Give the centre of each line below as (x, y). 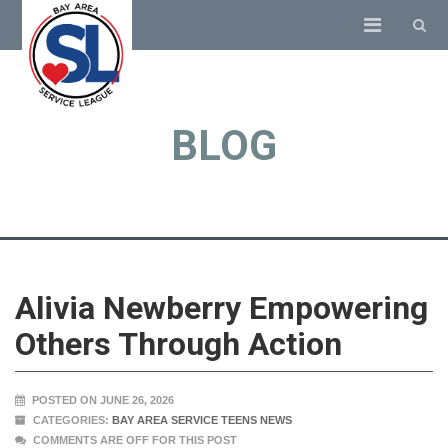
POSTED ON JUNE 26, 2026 (101, 400)
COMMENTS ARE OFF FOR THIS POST (135, 440)
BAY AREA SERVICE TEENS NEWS (202, 420)
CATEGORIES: (71, 420)
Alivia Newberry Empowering (221, 308)
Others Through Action (178, 344)
